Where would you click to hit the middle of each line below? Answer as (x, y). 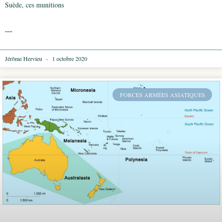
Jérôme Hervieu (24, 59)
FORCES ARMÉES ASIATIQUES (162, 95)
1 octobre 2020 (69, 59)
